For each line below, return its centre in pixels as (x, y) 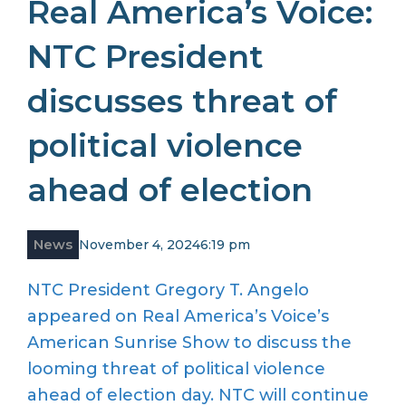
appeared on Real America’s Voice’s (178, 317)
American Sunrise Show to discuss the (189, 343)
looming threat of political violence (176, 369)
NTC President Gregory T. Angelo (168, 290)
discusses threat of (182, 101)
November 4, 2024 (140, 244)
